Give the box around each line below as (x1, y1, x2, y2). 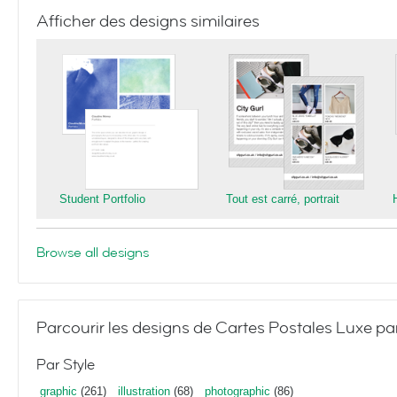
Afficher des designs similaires (36, 11, 260, 32)
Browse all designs (36, 243, 149, 262)
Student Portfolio (59, 192, 145, 206)
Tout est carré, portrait (226, 192, 339, 206)
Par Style (36, 354, 95, 375)
